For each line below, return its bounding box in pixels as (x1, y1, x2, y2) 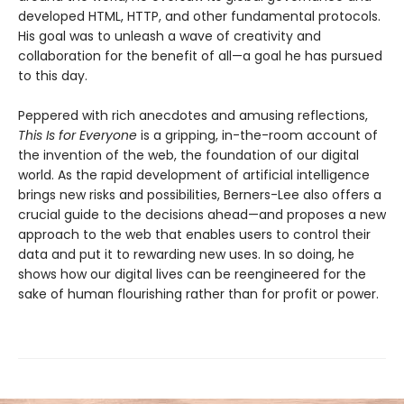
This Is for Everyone (18, 125, 137, 144)
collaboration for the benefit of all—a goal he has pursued (18, 46, 382, 65)
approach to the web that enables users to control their (18, 225, 371, 243)
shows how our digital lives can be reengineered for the (18, 264, 366, 283)
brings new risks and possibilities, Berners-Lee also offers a (18, 185, 381, 204)
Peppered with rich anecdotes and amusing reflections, (18, 106, 368, 124)
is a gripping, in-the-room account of (137, 125, 378, 144)
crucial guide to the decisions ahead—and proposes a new (18, 205, 386, 224)
